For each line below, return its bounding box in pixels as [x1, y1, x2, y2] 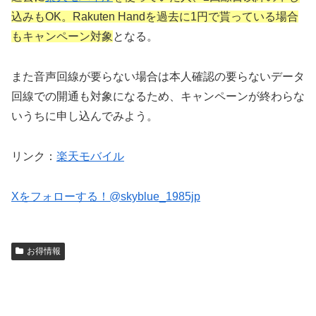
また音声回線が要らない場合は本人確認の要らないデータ [11, 71, 305, 83]
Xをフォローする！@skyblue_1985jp [11, 190, 200, 202]
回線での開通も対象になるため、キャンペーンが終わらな [11, 90, 305, 103]
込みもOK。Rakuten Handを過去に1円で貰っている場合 [11, 11, 298, 23]
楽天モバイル [56, 150, 124, 162]
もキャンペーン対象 [11, 30, 113, 43]
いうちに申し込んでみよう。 [11, 110, 158, 123]
